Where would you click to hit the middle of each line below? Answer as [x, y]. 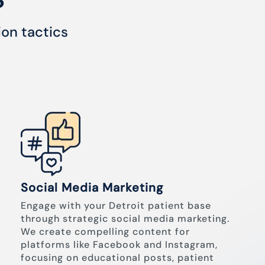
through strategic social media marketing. [125, 219]
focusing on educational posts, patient [117, 258]
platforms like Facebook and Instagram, [119, 245]
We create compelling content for [105, 232]
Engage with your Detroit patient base [116, 206]
